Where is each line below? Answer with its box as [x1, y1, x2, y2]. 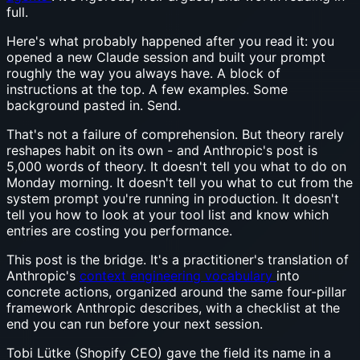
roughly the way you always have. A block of [6, 64, 280, 81]
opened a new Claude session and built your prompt [6, 48, 325, 65]
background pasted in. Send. [6, 96, 181, 113]
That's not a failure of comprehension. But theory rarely [6, 125, 344, 142]
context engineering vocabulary [80, 267, 276, 284]
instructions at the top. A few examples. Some [6, 80, 288, 97]
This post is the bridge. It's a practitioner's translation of [6, 251, 349, 268]
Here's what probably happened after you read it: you [6, 32, 334, 49]
